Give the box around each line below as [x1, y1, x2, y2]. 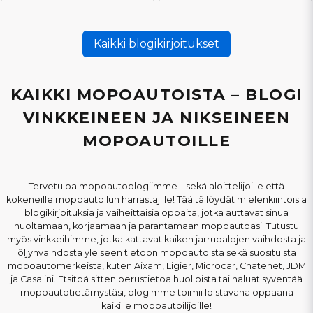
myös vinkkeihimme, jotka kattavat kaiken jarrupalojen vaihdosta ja [7, 233, 306, 245]
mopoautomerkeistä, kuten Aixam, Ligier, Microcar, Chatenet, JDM [7, 260, 306, 271]
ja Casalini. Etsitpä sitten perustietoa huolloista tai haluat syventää [10, 273, 303, 284]
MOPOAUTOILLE [82, 131, 231, 150]
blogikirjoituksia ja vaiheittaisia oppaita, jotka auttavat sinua [24, 207, 289, 218]
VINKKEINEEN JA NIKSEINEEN [22, 108, 291, 127]
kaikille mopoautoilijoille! [101, 300, 212, 311]
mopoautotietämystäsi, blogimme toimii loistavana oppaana [20, 286, 293, 298]
